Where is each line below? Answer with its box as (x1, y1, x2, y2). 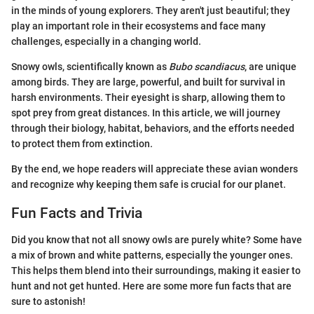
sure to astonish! (11, 296, 86, 307)
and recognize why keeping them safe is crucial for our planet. (11, 178, 286, 190)
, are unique (245, 60, 296, 72)
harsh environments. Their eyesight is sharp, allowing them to (11, 91, 285, 103)
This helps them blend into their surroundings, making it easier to (11, 265, 301, 276)
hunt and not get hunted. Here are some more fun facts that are (11, 280, 292, 292)
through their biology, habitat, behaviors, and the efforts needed (11, 122, 294, 134)
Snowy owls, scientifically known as (11, 60, 169, 72)
